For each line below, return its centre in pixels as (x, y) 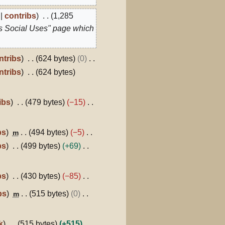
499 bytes (40, 146)
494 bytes (48, 132)
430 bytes (40, 176)
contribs (21, 16)
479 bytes (45, 102)
